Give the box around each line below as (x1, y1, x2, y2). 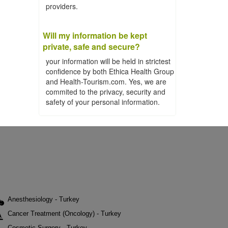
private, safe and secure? (43, 41, 140, 52)
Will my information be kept (43, 30, 147, 41)
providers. (46, 1, 78, 11)
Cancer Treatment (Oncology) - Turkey (8, 210, 121, 217)
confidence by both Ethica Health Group (46, 66, 174, 76)
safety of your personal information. (46, 97, 160, 107)
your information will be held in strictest (46, 56, 170, 66)
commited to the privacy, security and (46, 87, 165, 97)
